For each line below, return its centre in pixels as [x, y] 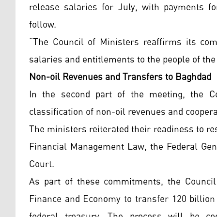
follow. [43, 24]
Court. [42, 164]
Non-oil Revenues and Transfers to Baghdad [120, 77]
